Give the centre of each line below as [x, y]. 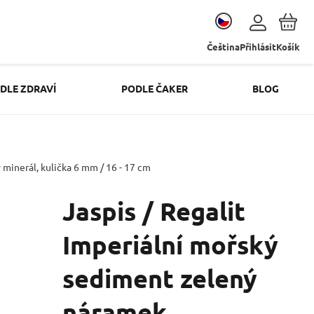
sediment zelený [160, 278]
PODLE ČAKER [154, 88]
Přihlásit [258, 47]
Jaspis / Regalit [154, 211]
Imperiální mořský [170, 245]
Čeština [223, 47]
